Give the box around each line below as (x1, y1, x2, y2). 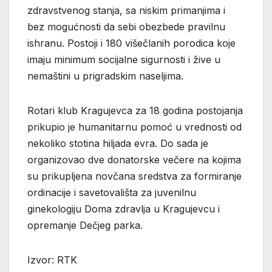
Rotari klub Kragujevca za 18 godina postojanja (27, 104, 243, 117)
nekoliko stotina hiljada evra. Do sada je (27, 137, 208, 150)
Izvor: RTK (27, 254, 77, 267)
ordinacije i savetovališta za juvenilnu (27, 186, 196, 199)
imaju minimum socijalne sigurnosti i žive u (27, 53, 220, 66)
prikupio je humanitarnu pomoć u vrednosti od (27, 121, 242, 134)
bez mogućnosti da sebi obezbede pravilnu (27, 21, 225, 33)
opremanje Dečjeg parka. (27, 219, 143, 232)
